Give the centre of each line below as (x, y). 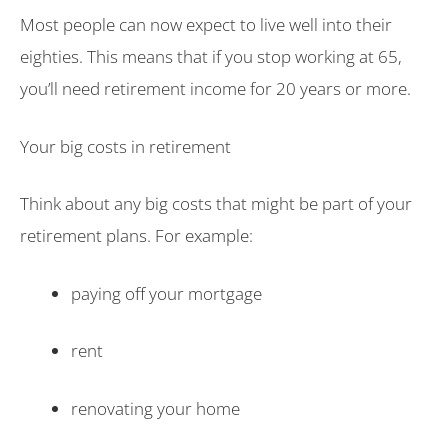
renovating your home (155, 408)
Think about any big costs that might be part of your (216, 204)
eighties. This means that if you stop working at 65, (211, 57)
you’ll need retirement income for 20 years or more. (215, 89)
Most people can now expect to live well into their (206, 25)
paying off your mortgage (166, 293)
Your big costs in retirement (125, 146)
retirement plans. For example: (136, 236)
